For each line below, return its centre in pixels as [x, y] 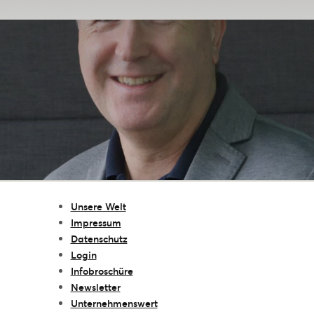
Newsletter [95, 287]
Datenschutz [99, 238]
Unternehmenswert [114, 303]
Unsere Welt [98, 206]
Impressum [96, 222]
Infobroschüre [102, 271]
